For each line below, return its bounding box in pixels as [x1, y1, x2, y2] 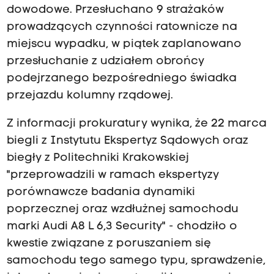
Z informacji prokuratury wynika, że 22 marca [6, 118, 267, 130]
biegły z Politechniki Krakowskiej [6, 152, 189, 165]
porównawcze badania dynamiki [6, 187, 195, 199]
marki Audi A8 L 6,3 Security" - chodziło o [6, 221, 237, 233]
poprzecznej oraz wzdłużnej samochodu [6, 204, 239, 216]
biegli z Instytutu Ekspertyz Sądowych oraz [6, 135, 248, 147]
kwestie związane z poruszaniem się [6, 238, 211, 250]
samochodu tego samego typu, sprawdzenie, [6, 255, 265, 267]
